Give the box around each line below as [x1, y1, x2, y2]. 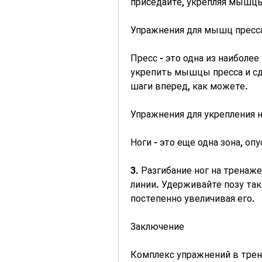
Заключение [130, 221, 184, 233]
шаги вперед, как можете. [130, 81, 248, 92]
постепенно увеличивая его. [130, 193, 255, 205]
